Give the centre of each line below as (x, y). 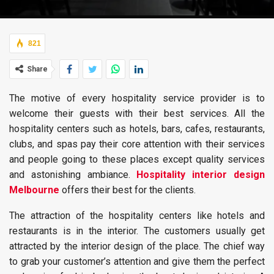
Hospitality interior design (201, 175)
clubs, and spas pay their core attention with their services (137, 144)
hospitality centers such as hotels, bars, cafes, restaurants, (137, 129)
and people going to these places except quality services (137, 159)
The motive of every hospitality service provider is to (137, 98)
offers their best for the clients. (128, 190)
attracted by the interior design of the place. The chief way (137, 246)
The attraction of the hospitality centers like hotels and (137, 216)
